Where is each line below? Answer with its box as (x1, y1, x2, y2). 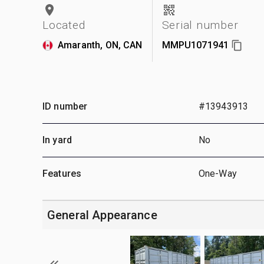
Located (42, 18, 85, 32)
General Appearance (47, 207, 157, 222)
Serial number (161, 18, 239, 32)
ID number (42, 100, 88, 112)
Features (42, 167, 82, 179)
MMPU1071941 (161, 39, 229, 51)
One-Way (198, 167, 237, 179)
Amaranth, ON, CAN (58, 39, 143, 51)
